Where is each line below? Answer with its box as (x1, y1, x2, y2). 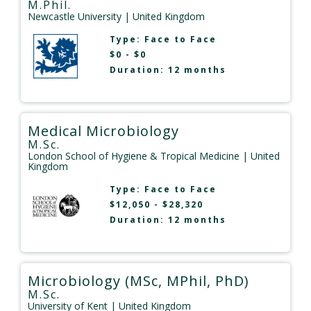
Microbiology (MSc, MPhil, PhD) (28, 271, 249, 290)
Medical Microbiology (28, 121, 179, 140)
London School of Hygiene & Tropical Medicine (28, 149, 239, 162)
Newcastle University (28, 9, 121, 23)
